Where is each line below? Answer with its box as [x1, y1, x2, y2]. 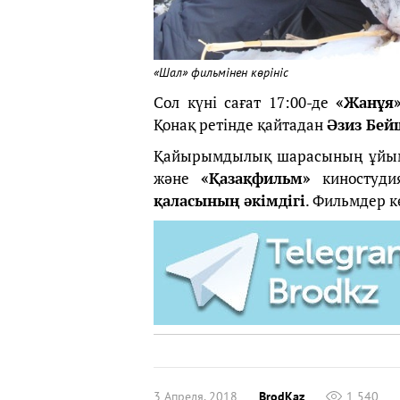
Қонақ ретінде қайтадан [154, 113, 327, 135]
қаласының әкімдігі [154, 189, 305, 211]
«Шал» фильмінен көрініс [154, 64, 288, 80]
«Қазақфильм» [201, 167, 312, 188]
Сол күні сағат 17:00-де [154, 91, 336, 112]
